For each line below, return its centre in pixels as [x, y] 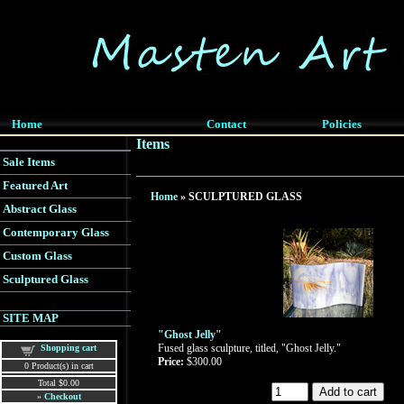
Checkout [62, 396]
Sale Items [29, 162]
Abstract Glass [40, 209]
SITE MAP [31, 318]
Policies [341, 124]
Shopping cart [69, 348]
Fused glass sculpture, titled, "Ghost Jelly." [249, 348]
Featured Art [35, 185]
